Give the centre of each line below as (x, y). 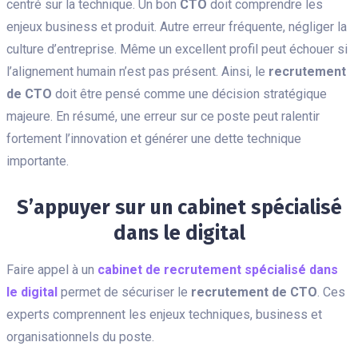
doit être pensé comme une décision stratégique (189, 93)
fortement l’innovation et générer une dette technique (154, 138)
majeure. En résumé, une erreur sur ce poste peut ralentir (163, 116)
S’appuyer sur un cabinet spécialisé (179, 207)
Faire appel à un (52, 269)
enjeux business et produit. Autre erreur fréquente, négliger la (177, 26)
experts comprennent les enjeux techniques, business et (164, 314)
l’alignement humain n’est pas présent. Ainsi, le (137, 71)
